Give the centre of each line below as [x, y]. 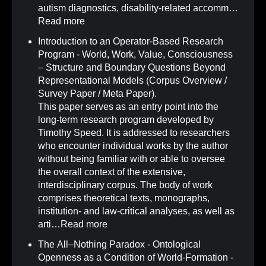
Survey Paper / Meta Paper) [96, 94]
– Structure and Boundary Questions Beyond [132, 68]
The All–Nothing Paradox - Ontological [119, 245]
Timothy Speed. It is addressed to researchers [134, 133]
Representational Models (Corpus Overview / [132, 81]
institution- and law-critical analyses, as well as [136, 211]
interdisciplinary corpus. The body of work [125, 185]
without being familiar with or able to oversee [132, 159]
